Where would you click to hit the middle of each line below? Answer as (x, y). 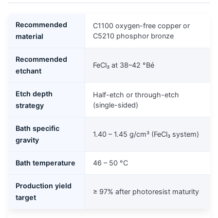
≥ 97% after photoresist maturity (146, 191)
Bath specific (37, 128)
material (29, 36)
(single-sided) (116, 105)
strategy (30, 105)
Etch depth (34, 93)
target (26, 197)
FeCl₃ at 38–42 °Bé (124, 65)
